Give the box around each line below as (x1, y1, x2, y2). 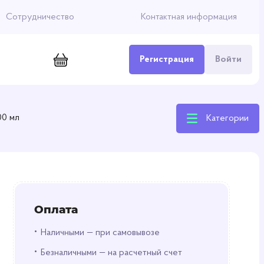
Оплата (34, 203, 78, 216)
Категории (206, 114, 249, 123)
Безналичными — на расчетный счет (40, 248, 182, 258)
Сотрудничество (6, 12, 75, 22)
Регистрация (140, 55, 194, 64)
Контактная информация (140, 12, 237, 22)
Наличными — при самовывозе (40, 228, 160, 237)
